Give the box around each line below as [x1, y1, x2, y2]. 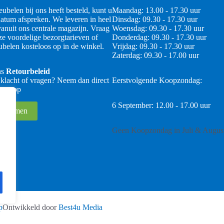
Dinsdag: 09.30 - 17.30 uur [112, 15, 197, 24]
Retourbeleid [6, 67, 50, 76]
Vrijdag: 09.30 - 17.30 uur [112, 42, 194, 51]
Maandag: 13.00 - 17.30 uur [112, 6, 200, 15]
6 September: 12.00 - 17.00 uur [112, 101, 210, 110]
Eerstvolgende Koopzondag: [112, 76, 202, 85]
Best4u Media [58, 203, 102, 212]
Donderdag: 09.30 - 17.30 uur [112, 33, 206, 42]
